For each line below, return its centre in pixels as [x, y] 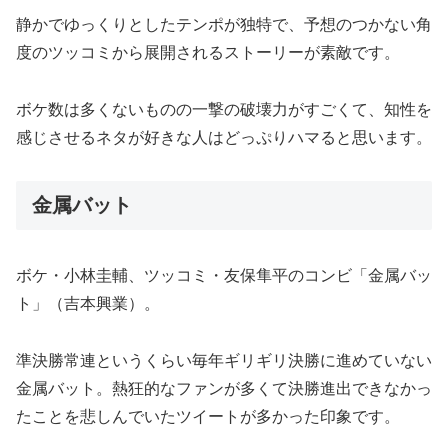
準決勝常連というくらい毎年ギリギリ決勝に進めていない [224, 360]
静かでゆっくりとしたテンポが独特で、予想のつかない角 [224, 25]
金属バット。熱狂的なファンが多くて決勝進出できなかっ [224, 388]
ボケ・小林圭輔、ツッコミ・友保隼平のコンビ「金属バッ [224, 276]
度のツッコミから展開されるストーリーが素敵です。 [208, 53]
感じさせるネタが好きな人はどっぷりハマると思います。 [224, 137]
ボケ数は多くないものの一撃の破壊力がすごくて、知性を [224, 109]
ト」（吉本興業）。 [88, 304]
